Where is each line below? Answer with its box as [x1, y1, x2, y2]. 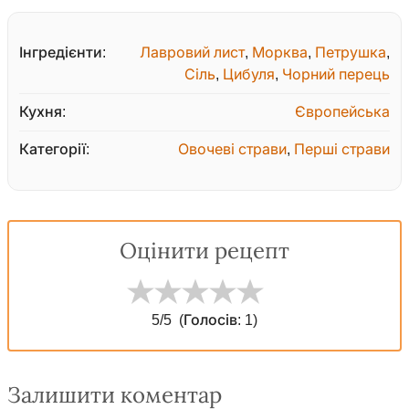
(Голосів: [179, 312, 245, 329]
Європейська [295, 104, 390, 121]
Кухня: [19, 104, 66, 121]
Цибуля [223, 67, 275, 83]
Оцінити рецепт [120, 239, 289, 264]
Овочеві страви [178, 142, 287, 158]
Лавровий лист [140, 45, 245, 61]
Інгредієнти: [19, 45, 106, 61]
